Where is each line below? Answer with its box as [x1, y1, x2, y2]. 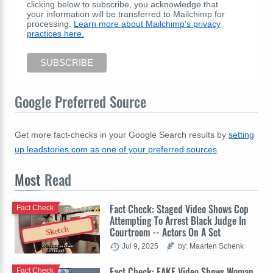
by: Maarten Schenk [178, 242, 244, 250]
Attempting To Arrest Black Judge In [110, 213, 246, 229]
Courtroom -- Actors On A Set [110, 225, 221, 240]
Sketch [44, 224, 70, 238]
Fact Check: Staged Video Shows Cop [110, 202, 249, 217]
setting [229, 130, 254, 140]
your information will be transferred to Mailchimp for [27, 9, 225, 19]
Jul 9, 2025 [122, 242, 158, 250]
